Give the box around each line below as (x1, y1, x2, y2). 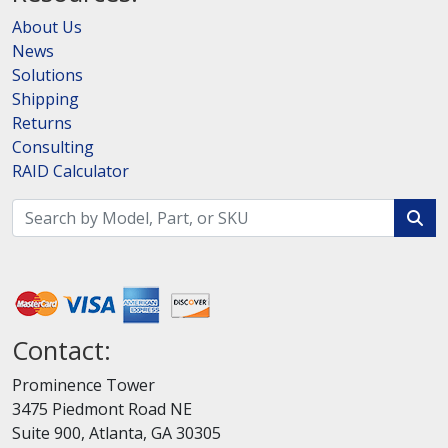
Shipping (12, 88, 79, 111)
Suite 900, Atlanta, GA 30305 (12, 422, 221, 445)
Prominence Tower (12, 374, 155, 397)
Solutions (12, 64, 83, 87)
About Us (12, 16, 82, 39)
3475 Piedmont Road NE (12, 398, 192, 421)
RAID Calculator (12, 160, 129, 183)
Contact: (12, 333, 111, 369)
